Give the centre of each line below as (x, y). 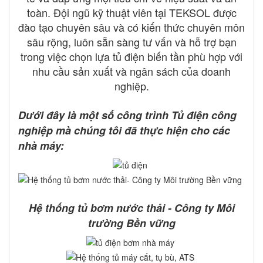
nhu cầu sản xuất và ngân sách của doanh (131, 71)
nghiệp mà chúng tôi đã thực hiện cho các (124, 131)
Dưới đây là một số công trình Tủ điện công (127, 115)
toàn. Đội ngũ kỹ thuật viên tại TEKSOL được (131, 13)
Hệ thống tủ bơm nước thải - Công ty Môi (131, 208)
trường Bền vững (131, 223)
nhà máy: (41, 146)
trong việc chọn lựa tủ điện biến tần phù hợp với (131, 57)
